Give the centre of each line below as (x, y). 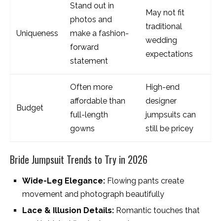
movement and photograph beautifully (93, 194)
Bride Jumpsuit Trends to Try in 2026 (79, 159)
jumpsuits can (171, 114)
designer (161, 101)
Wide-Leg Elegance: (64, 181)
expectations (169, 54)
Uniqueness (37, 33)
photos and (91, 19)
